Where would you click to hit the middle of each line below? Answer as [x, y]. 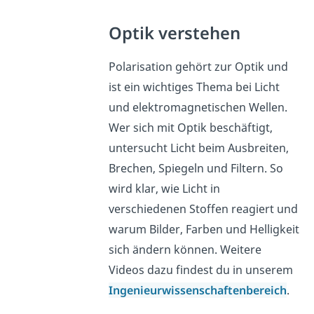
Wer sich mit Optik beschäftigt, [191, 127]
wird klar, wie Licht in [165, 188]
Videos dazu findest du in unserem [201, 269]
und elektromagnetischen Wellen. [198, 107]
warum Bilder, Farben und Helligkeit [204, 229]
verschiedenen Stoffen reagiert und [204, 209]
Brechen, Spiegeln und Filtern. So [196, 168]
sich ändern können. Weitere [185, 249]
